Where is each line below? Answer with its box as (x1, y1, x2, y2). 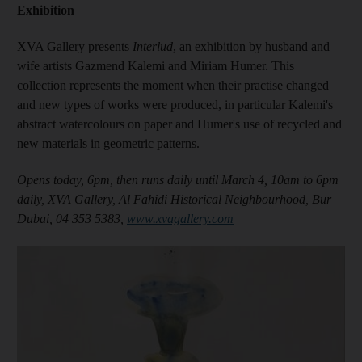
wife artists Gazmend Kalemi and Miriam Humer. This (17, 58, 294, 73)
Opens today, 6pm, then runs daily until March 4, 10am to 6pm (17, 172, 339, 187)
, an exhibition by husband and (173, 39, 330, 53)
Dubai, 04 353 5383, (17, 211, 127, 225)
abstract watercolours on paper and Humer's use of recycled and (17, 116, 342, 131)
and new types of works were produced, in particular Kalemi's (17, 97, 333, 112)
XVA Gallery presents (17, 39, 133, 53)
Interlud (133, 39, 173, 53)
